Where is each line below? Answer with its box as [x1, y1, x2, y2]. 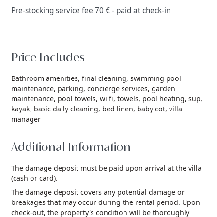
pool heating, [142, 94, 187, 104]
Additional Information [11, 139, 131, 155]
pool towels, [58, 94, 98, 104]
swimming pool [130, 74, 182, 83]
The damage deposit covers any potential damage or [11, 187, 185, 197]
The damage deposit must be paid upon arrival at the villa [11, 163, 202, 173]
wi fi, [100, 94, 116, 104]
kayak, [11, 104, 32, 114]
